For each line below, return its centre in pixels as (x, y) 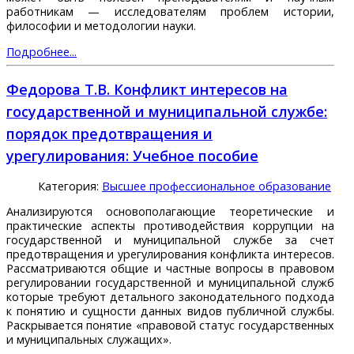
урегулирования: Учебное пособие (132, 156)
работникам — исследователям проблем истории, (170, 11)
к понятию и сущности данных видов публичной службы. (170, 311)
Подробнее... (41, 51)
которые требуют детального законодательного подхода (170, 297)
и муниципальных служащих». (89, 340)
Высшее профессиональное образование (217, 186)
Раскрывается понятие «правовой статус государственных (170, 326)
